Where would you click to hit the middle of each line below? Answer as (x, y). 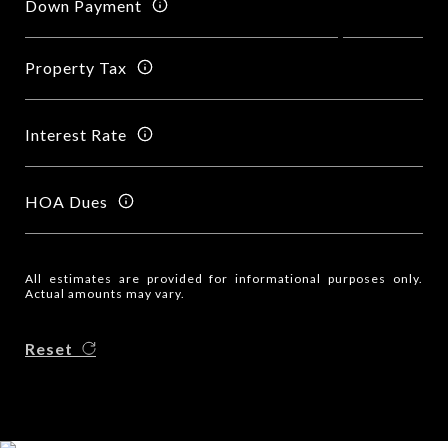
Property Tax (76, 67)
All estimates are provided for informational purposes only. (224, 278)
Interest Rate (76, 134)
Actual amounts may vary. (105, 293)
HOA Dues (66, 201)
